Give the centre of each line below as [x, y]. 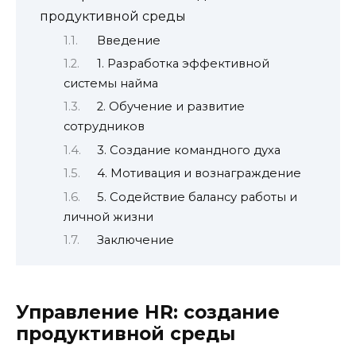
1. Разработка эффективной [183, 64]
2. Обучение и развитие [170, 107]
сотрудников [104, 127]
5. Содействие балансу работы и [197, 197]
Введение [128, 40]
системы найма [111, 83]
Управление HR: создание [148, 313]
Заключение [135, 240]
